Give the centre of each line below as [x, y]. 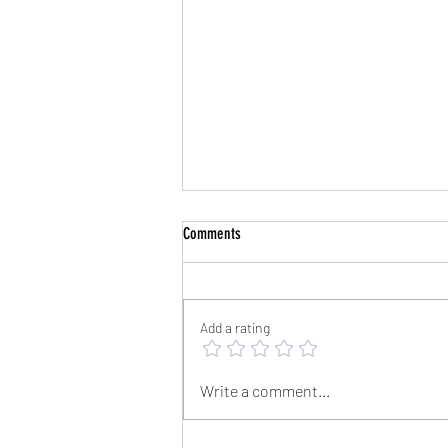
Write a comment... [265, 391]
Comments [212, 234]
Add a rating [235, 328]
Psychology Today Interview [285, 340]
